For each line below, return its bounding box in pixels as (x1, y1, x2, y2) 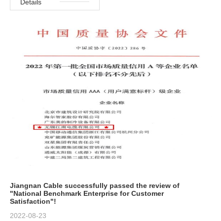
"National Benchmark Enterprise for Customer (10, 189, 164, 198)
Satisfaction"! (10, 197, 56, 206)
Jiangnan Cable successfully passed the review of (10, 182, 180, 190)
